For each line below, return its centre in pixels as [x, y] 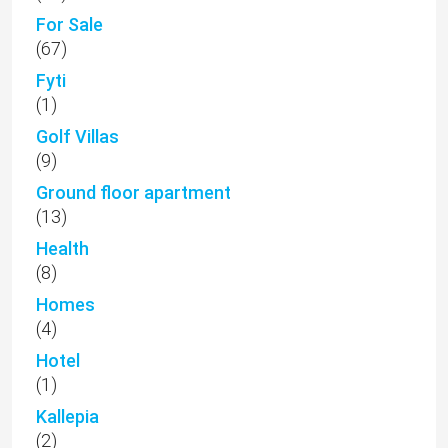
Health [62, 249]
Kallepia [67, 417]
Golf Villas [77, 137]
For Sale [69, 25]
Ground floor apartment [133, 193]
